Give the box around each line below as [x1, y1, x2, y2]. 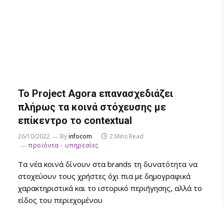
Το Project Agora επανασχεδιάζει [18, 87, 173, 99]
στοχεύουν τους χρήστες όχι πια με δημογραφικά [18, 170, 190, 181]
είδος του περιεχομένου [18, 194, 102, 205]
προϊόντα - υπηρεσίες [28, 140, 98, 149]
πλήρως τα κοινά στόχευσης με [18, 100, 166, 113]
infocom [68, 131, 92, 140]
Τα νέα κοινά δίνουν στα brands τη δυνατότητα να [18, 158, 197, 169]
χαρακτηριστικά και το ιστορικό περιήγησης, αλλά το [18, 182, 202, 193]
